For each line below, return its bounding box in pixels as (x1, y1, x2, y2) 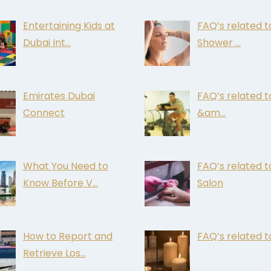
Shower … (197, 36, 241, 50)
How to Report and (23, 229, 113, 243)
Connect (23, 105, 65, 120)
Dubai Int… (23, 36, 71, 50)
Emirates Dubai (23, 88, 95, 103)
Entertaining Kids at (23, 19, 115, 33)
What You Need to (23, 158, 108, 173)
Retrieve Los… (23, 246, 86, 260)
